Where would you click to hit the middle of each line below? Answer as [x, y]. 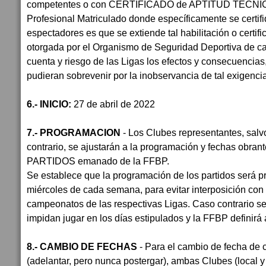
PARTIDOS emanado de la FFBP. [99, 161]
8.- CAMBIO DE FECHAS [82, 246]
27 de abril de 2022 [113, 104]
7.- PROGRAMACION [75, 132]
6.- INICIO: [49, 104]
